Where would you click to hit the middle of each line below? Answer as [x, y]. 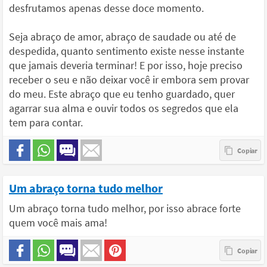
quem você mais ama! [58, 222]
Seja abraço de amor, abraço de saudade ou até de [122, 36]
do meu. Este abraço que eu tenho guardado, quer [122, 94]
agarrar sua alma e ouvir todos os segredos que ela [124, 108]
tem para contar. [46, 122]
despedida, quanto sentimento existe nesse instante [127, 51]
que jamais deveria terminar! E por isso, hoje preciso [126, 65]
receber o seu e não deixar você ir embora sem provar [129, 79]
